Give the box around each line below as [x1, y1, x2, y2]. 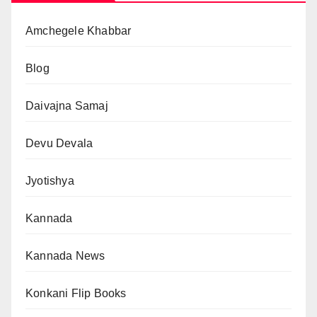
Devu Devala [25, 137, 93, 150]
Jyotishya [25, 175, 74, 188]
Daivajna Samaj [25, 100, 108, 113]
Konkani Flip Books [25, 287, 127, 300]
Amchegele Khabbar [25, 25, 132, 38]
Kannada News [25, 250, 105, 263]
